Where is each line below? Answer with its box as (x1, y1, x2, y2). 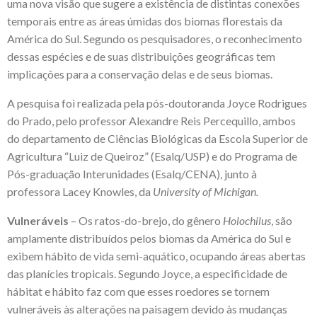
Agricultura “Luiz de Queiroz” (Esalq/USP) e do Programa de (7, 149, 297, 163)
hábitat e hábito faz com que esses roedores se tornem (7, 284, 270, 298)
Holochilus (223, 213, 271, 227)
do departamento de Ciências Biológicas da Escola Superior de (7, 131, 308, 145)
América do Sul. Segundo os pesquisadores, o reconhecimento (7, 31, 302, 45)
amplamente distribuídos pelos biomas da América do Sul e (7, 231, 291, 245)
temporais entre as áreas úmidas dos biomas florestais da (7, 13, 282, 28)
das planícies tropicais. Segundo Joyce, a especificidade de (7, 266, 287, 280)
